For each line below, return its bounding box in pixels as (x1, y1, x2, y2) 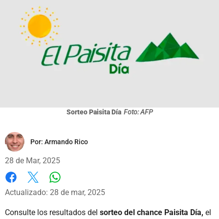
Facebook (5, 182, 39, 192)
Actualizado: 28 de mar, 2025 (5, 187, 105, 197)
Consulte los (5, 207, 47, 217)
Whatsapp (54, 182, 90, 192)
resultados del (49, 207, 100, 217)
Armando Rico (44, 137, 88, 146)
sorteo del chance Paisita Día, (100, 207, 203, 217)
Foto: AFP (123, 108, 153, 116)
